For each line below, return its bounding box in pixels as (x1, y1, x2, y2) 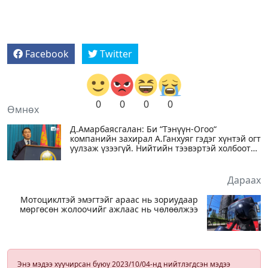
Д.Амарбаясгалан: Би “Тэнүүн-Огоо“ (70, 123, 217, 135)
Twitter (100, 47, 132, 60)
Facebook (25, 47, 69, 60)
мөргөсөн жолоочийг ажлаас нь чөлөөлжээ (20, 203, 198, 215)
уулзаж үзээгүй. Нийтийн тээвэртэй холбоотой (70, 142, 261, 154)
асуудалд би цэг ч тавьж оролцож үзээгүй (70, 151, 241, 163)
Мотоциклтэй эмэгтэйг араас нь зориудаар (20, 193, 198, 205)
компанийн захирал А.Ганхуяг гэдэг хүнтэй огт (70, 132, 261, 144)
